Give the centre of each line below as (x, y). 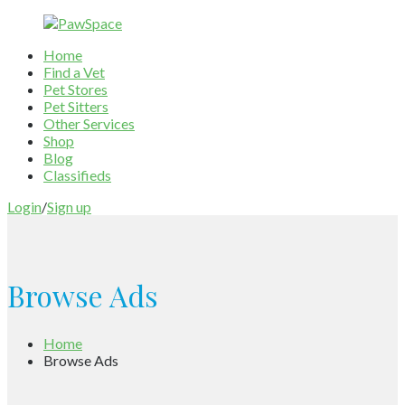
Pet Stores (75, 89)
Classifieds (77, 175)
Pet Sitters (76, 106)
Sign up (69, 207)
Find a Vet (74, 72)
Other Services (89, 123)
